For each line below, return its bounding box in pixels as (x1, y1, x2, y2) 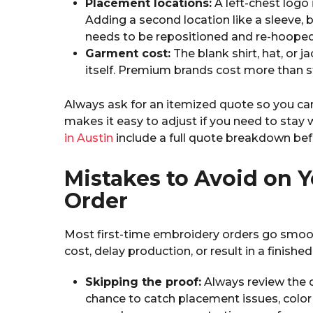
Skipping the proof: (85, 275, 201, 289)
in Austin (64, 131, 113, 145)
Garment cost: (85, 47, 170, 61)
